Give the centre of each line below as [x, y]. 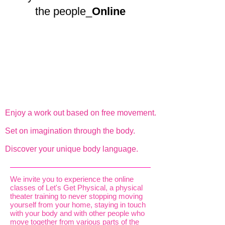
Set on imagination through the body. [70, 131]
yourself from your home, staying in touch [78, 205]
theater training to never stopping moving [76, 196]
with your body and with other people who [77, 213]
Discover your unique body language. [72, 149]
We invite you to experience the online [72, 179]
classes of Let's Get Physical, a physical [76, 188]
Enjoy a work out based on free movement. [81, 113]
